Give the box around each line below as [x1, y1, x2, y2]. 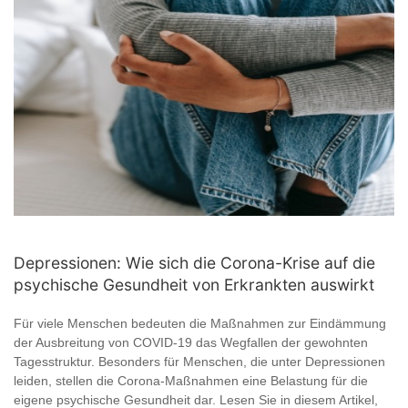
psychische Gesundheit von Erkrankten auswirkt [14, 275, 374, 295]
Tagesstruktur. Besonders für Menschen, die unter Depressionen [14, 354, 385, 370]
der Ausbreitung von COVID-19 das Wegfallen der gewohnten [14, 335, 368, 351]
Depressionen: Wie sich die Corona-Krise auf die [14, 253, 375, 273]
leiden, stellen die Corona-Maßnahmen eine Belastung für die [14, 373, 368, 389]
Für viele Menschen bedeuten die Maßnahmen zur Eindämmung [14, 316, 386, 331]
